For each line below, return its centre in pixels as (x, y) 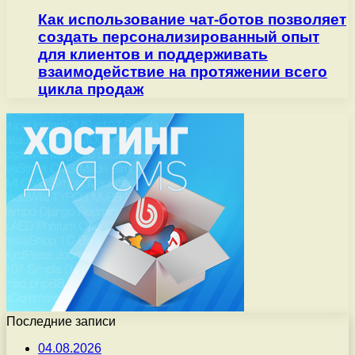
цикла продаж (91, 90)
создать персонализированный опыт (179, 37)
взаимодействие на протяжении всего (183, 72)
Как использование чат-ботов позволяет (192, 20)
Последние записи (61, 321)
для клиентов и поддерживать (153, 55)
